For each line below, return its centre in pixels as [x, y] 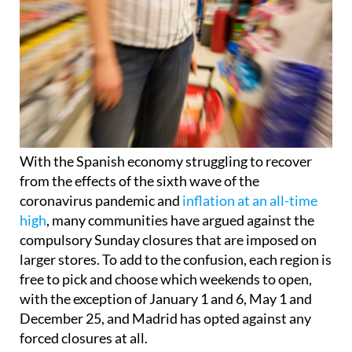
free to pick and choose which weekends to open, [166, 249]
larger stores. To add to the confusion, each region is [176, 230]
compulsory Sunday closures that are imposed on [168, 210]
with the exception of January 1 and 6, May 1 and [166, 269]
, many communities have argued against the [180, 191]
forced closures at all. [84, 308]
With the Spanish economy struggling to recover [166, 132]
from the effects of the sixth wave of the [139, 151]
